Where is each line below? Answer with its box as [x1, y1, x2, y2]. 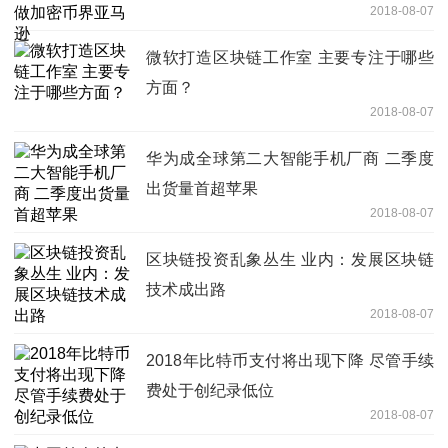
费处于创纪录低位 [146, 382, 274, 400]
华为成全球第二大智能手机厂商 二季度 [146, 150, 434, 168]
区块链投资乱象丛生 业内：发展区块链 [146, 251, 434, 269]
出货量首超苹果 [146, 180, 258, 198]
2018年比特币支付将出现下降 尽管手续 [146, 352, 434, 370]
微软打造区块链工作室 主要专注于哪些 [146, 49, 434, 67]
